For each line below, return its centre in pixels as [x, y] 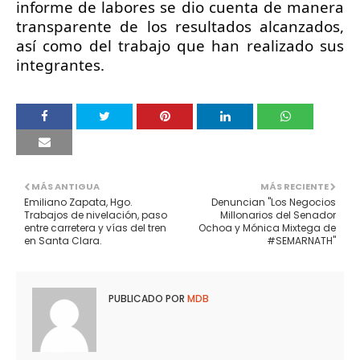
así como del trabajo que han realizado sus [180, 45]
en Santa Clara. [63, 241]
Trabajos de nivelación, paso [96, 215]
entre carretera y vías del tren [95, 228]
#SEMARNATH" [301, 241]
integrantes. [60, 65]
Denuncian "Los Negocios [274, 202]
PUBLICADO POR [147, 299]
